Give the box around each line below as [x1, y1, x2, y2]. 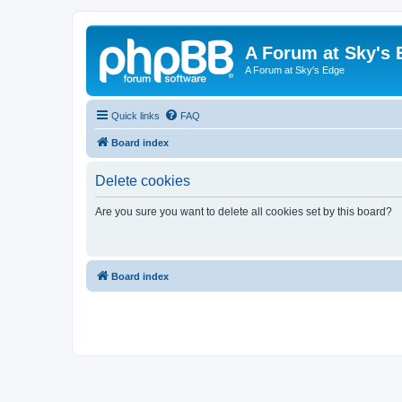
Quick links [111, 109, 160, 121]
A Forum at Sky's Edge [245, 65, 345, 75]
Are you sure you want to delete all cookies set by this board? [95, 205, 392, 218]
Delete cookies [95, 172, 190, 188]
